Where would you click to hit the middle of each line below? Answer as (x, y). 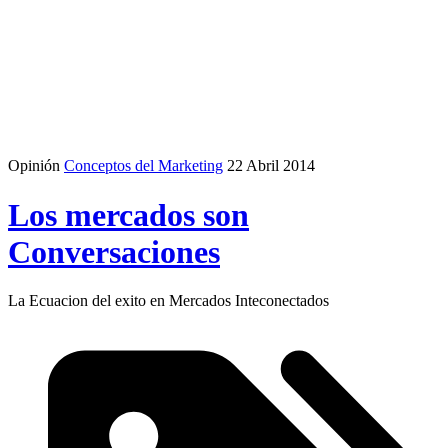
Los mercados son (128, 214)
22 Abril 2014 (271, 166)
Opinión (34, 166)
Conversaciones (114, 251)
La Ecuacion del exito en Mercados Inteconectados (168, 301)
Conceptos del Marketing (143, 166)
